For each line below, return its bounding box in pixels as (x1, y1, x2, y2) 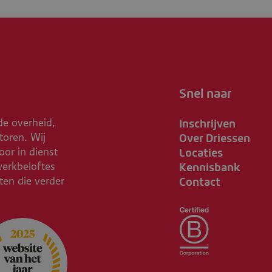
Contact (178, 170, 220, 193)
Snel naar (178, 80, 232, 106)
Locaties (178, 141, 223, 164)
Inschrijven (178, 112, 236, 135)
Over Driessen (178, 126, 250, 149)
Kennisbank (178, 155, 240, 178)
